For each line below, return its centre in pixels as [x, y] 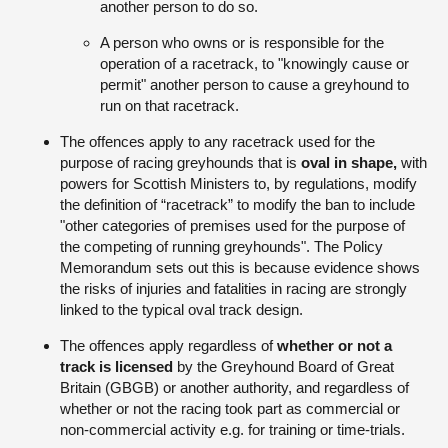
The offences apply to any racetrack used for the [217, 141]
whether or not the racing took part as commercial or [230, 408]
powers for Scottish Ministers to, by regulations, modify [238, 183]
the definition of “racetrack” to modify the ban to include [237, 204]
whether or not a [334, 345]
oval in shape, [349, 162]
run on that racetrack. [169, 105]
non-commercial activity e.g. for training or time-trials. [232, 429]
